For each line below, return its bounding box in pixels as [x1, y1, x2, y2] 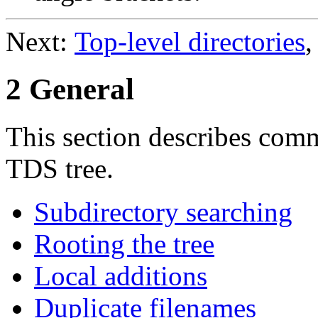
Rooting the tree [34, 229, 214, 260]
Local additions [34, 261, 207, 292]
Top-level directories [75, 26, 305, 57]
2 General [6, 72, 134, 106]
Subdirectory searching [34, 197, 292, 228]
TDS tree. [6, 153, 114, 185]
